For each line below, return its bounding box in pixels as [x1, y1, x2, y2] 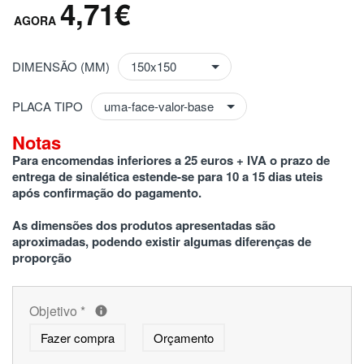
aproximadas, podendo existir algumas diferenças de [12, 232, 311, 250]
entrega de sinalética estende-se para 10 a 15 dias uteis [12, 167, 323, 185]
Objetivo [29, 301, 80, 320]
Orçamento [154, 328, 214, 346]
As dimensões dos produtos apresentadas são [12, 215, 275, 234]
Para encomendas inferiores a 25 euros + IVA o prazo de [12, 150, 330, 169]
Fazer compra [41, 328, 115, 346]
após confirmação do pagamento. [12, 183, 201, 201]
